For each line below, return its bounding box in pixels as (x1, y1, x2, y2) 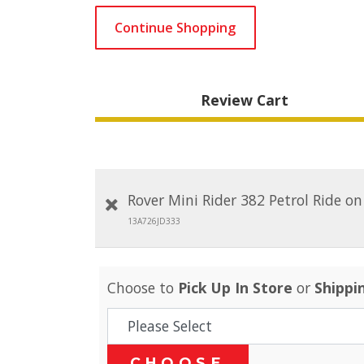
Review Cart (201, 90, 288, 110)
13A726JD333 (128, 215, 180, 227)
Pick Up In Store (178, 278, 292, 298)
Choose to (107, 278, 178, 298)
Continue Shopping (115, 18, 236, 37)
